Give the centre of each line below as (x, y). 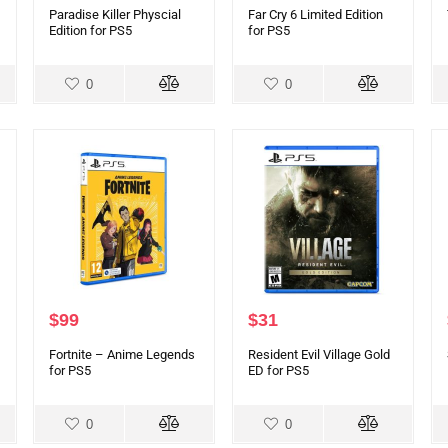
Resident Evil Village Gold (319, 354)
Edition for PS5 (91, 30)
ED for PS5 (278, 370)
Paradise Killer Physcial (115, 14)
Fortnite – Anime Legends (122, 354)
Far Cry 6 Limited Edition (315, 14)
